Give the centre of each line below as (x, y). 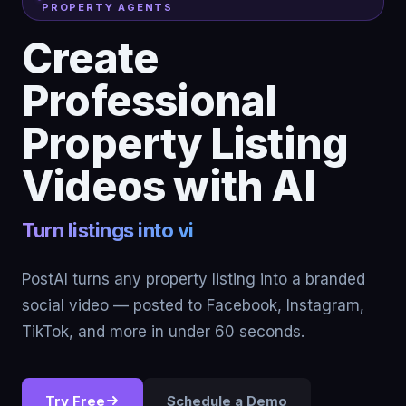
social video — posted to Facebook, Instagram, (193, 305)
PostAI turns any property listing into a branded (193, 279)
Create (91, 58)
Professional (150, 101)
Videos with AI (169, 186)
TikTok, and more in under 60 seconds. (163, 331)
